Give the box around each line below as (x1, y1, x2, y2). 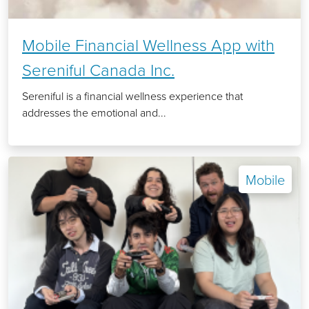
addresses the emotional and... (22, 105, 166, 121)
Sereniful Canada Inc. (22, 58, 175, 81)
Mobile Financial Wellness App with (22, 33, 275, 57)
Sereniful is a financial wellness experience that (22, 88, 243, 104)
